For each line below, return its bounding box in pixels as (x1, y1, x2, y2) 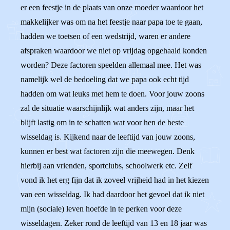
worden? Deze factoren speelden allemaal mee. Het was (21, 61, 201, 69)
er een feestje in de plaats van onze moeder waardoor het (21, 3, 203, 12)
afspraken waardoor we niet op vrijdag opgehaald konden (21, 46, 207, 55)
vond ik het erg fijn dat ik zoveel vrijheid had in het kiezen (21, 176, 209, 184)
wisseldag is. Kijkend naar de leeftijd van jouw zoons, (21, 132, 195, 141)
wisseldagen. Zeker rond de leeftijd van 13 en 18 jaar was (21, 219, 207, 227)
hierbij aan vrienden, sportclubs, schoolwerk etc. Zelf (21, 161, 192, 170)
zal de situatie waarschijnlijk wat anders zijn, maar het (21, 104, 194, 112)
